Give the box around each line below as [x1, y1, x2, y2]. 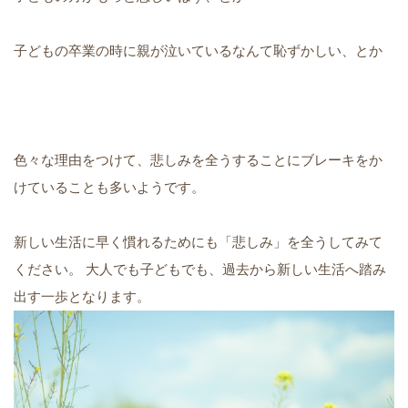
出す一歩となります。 [14, 289, 150, 305]
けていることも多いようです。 [14, 179, 205, 196]
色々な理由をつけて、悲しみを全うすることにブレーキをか [14, 152, 382, 168]
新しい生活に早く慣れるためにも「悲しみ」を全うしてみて [14, 234, 382, 250]
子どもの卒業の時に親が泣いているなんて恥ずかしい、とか [14, 43, 382, 59]
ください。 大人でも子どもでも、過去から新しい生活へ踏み [14, 261, 386, 278]
